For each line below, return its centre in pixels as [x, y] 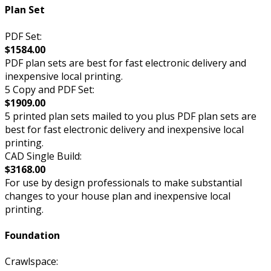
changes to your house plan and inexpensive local [118, 196]
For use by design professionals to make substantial [123, 182]
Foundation [32, 235]
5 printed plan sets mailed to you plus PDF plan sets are [131, 116]
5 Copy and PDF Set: [50, 89]
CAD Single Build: [43, 156]
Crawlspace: [31, 262]
